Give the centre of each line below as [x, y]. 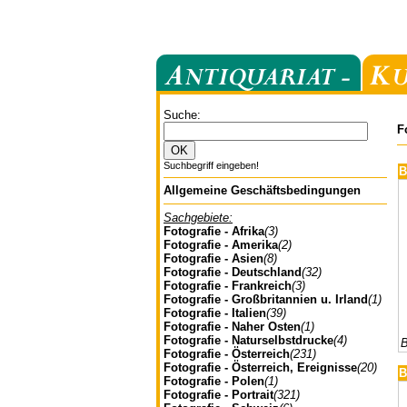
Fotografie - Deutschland [233, 272]
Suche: [182, 115]
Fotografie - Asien [213, 258]
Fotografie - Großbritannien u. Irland [266, 299]
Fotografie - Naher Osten [232, 327]
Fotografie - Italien [215, 313]
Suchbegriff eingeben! [211, 165]
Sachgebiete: [198, 218]
